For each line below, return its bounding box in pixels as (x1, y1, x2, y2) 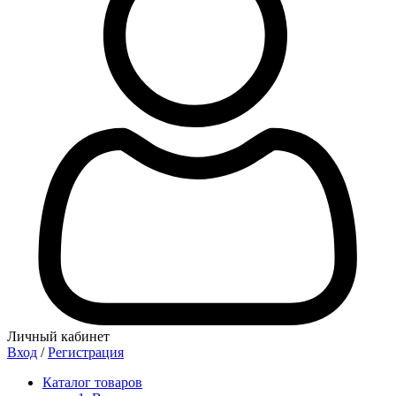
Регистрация (48, 345, 124, 360)
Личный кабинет (7, 329, 110, 344)
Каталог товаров (42, 375, 142, 390)
